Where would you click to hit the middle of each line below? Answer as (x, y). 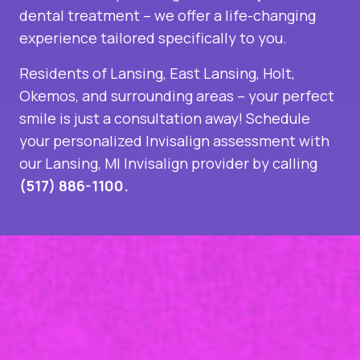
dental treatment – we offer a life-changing (168, 16)
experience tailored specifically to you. (153, 38)
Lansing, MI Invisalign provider (147, 164)
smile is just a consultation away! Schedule (165, 119)
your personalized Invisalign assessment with (174, 141)
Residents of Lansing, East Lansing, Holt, (157, 74)
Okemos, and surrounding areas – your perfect (177, 96)
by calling (283, 164)
